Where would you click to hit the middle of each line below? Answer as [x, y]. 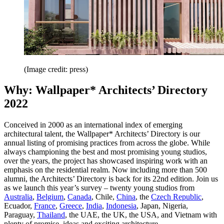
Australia [18, 197]
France [45, 206]
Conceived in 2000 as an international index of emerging [93, 125]
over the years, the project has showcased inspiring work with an [106, 161]
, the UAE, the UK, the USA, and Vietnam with [141, 215]
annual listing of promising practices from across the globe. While [107, 143]
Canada [79, 197]
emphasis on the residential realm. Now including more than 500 [105, 170]
